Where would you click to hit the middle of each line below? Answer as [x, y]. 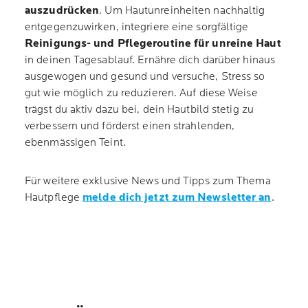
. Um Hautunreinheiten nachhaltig [182, 11]
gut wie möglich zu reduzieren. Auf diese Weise [141, 93]
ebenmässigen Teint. [75, 143]
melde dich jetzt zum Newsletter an [177, 198]
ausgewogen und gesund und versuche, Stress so [145, 77]
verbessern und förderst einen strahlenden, [130, 126]
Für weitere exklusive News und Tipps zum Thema [148, 181]
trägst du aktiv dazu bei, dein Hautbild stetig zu [139, 110]
